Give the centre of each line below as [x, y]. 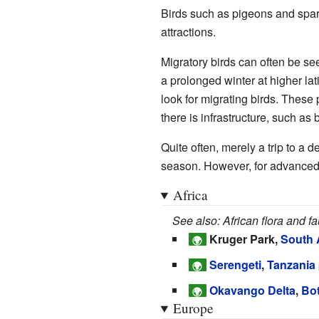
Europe [193, 308]
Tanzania [291, 264]
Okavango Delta [252, 290]
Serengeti [235, 264]
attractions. [188, 31]
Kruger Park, [245, 239]
